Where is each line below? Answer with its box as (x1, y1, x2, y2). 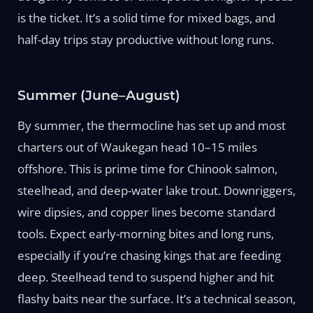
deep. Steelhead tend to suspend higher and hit (17, 268, 274, 285)
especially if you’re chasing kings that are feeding (17, 247, 281, 263)
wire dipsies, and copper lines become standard (17, 203, 275, 220)
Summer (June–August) (17, 87, 180, 103)
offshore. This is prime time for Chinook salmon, (17, 160, 277, 177)
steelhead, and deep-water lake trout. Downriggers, (17, 182, 296, 198)
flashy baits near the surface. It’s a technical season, (17, 290, 296, 307)
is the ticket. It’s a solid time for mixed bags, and (17, 9, 275, 26)
